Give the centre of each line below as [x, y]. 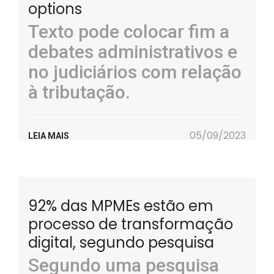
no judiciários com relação [135, 72]
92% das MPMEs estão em [121, 206]
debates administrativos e [133, 52]
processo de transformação [131, 224]
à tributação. [79, 92]
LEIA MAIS [49, 136]
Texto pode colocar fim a [129, 31]
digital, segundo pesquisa [121, 243]
